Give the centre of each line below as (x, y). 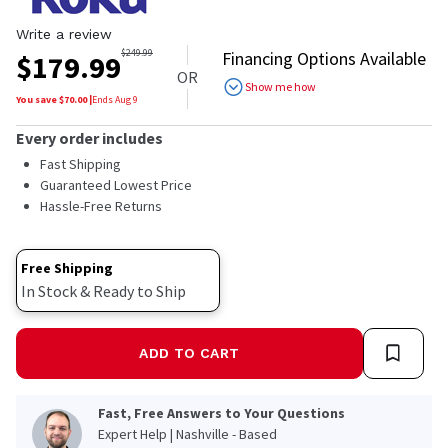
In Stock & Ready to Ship (103, 290)
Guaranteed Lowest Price (116, 184)
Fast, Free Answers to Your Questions (221, 412)
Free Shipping (67, 267)
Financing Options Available (324, 58)
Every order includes (89, 137)
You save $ (40, 99)
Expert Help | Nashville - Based (187, 433)
